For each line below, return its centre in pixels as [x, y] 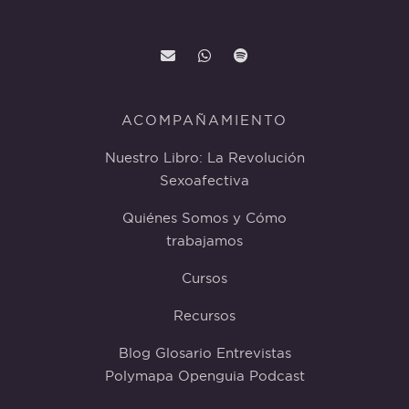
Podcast [277, 376]
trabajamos [204, 241]
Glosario [183, 353]
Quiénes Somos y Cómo [204, 218]
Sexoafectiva [204, 181]
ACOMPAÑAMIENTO [204, 121]
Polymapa [139, 376]
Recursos [204, 316]
